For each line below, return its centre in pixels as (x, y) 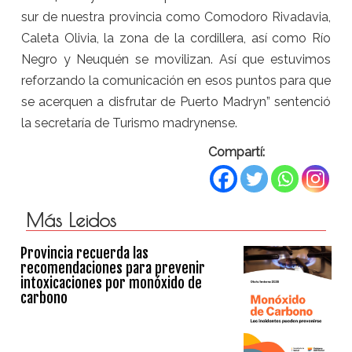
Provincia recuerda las (85, 253)
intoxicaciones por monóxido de (112, 282)
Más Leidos (71, 220)
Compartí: (237, 152)
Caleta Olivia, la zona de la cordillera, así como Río (176, 38)
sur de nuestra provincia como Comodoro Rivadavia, (176, 17)
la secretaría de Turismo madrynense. (129, 123)
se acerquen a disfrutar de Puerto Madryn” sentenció (176, 102)
